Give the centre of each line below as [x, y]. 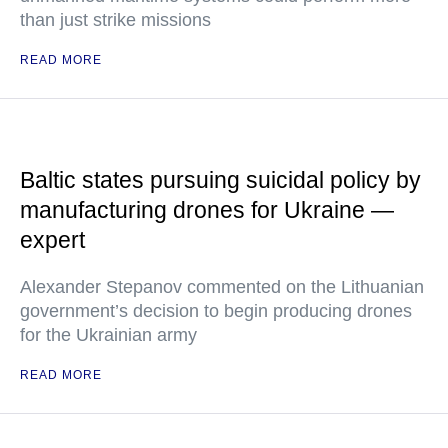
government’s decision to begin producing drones [216, 311]
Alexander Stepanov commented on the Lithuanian [222, 287]
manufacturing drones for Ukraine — [207, 210]
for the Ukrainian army [108, 335]
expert [52, 240]
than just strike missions [115, 20]
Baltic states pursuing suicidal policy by [220, 180]
